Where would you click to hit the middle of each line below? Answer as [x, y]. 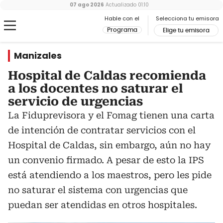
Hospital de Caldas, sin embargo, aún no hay [109, 145]
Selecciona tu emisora [187, 18]
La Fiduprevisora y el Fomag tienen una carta [111, 115]
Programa [122, 30]
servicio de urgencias [75, 102]
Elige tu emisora [186, 30]
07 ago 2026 [87, 5]
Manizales [38, 56]
